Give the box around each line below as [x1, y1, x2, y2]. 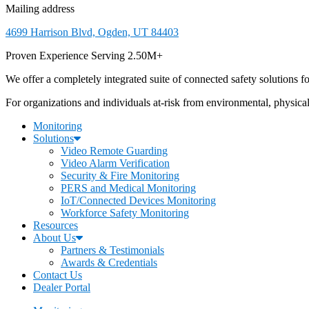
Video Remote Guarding [61, 145, 168, 157]
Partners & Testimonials [61, 244, 164, 257]
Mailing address [6, 3, 74, 15]
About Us [33, 232, 76, 244]
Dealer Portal [33, 281, 90, 294]
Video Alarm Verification [61, 157, 170, 170]
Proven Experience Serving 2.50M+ [6, 50, 163, 62]
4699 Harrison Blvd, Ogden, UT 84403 [6, 26, 179, 39]
